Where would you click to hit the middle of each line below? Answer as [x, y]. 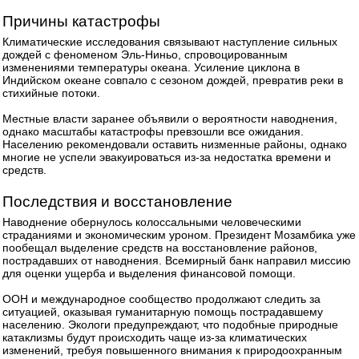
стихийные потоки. [51, 93]
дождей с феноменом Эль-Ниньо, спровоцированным [145, 54]
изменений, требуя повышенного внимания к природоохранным [172, 350]
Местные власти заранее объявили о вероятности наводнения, [170, 119]
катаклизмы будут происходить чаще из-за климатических [155, 337]
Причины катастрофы [81, 21]
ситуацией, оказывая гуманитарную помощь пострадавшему [163, 312]
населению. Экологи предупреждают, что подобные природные [170, 325]
